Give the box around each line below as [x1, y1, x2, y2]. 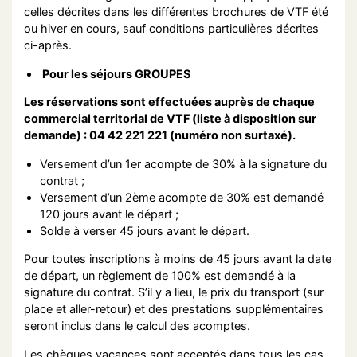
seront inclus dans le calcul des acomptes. [24, 319, 250, 333]
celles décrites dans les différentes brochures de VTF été [24, 5, 328, 19]
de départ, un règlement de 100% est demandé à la [24, 269, 296, 283]
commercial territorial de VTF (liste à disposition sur [24, 112, 316, 126]
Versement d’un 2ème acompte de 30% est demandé [40, 190, 324, 204]
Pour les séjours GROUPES [40, 66, 190, 80]
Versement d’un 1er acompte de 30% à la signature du [40, 156, 327, 171]
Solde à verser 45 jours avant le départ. [40, 223, 249, 237]
